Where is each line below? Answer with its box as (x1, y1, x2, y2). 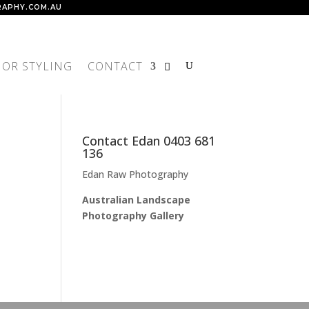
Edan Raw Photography (82, 168, 189, 181)
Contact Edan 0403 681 (82, 132, 216, 150)
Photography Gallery (82, 209, 185, 223)
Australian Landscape (82, 193, 191, 207)
